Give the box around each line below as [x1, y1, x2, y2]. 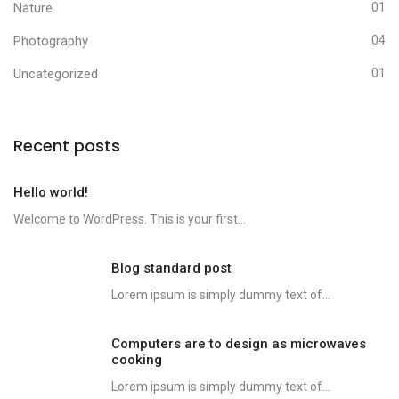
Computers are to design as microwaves [111, 336, 366, 353]
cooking [111, 352, 162, 369]
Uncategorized [13, 66, 98, 83]
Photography [13, 33, 88, 50]
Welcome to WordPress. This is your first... [13, 212, 246, 227]
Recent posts [13, 134, 120, 158]
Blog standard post [111, 260, 232, 277]
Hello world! [13, 184, 88, 201]
